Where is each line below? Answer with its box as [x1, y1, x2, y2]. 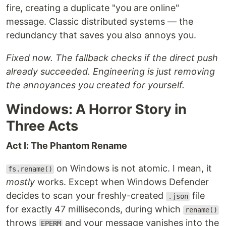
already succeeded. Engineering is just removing [6, 66, 215, 77]
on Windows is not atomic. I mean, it [54, 163, 212, 174]
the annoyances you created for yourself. [6, 80, 185, 91]
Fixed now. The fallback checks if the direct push [6, 52, 218, 64]
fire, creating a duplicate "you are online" [6, 3, 179, 14]
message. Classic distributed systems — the [6, 16, 193, 27]
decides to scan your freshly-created [6, 190, 166, 201]
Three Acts [6, 118, 78, 135]
